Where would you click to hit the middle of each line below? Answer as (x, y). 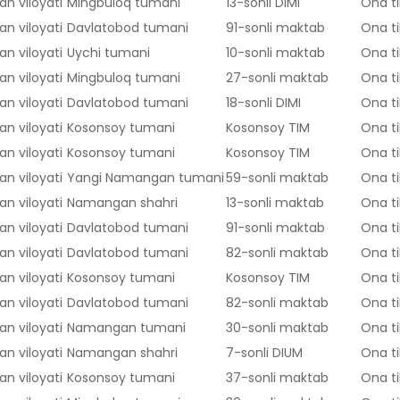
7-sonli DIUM (264, 353)
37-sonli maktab (277, 378)
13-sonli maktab (275, 203)
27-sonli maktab (277, 78)
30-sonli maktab (277, 328)
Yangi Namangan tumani (146, 178)
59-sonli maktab (277, 178)
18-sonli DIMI (263, 103)
